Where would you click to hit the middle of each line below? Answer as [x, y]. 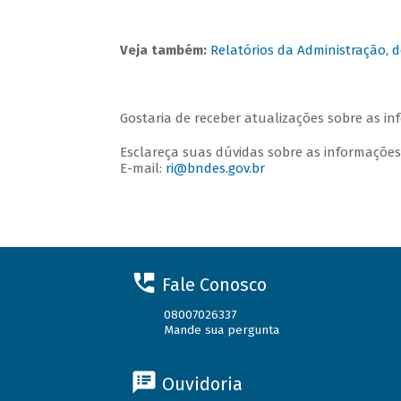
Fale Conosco [214, 284]
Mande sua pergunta [222, 330]
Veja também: [164, 51]
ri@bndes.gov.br [216, 169]
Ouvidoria [202, 384]
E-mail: [143, 169]
